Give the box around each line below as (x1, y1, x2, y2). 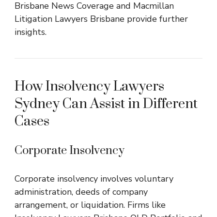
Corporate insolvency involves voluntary (15, 172, 173, 185)
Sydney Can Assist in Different (15, 95, 198, 112)
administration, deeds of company (15, 186, 148, 198)
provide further (124, 13, 188, 25)
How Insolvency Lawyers (15, 77, 164, 95)
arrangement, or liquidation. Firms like (15, 199, 166, 211)
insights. (15, 26, 46, 38)
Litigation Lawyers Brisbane (15, 13, 124, 25)
